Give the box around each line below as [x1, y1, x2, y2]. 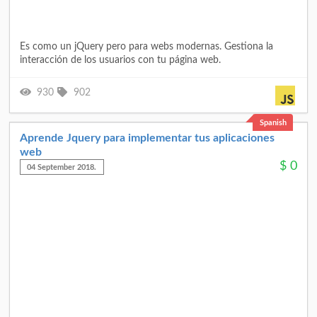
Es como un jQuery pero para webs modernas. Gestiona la [20, 42, 273, 52]
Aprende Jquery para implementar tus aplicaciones [20, 132, 275, 144]
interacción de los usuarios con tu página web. [20, 55, 221, 65]
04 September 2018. [27, 163, 97, 171]
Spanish [259, 118, 287, 127]
